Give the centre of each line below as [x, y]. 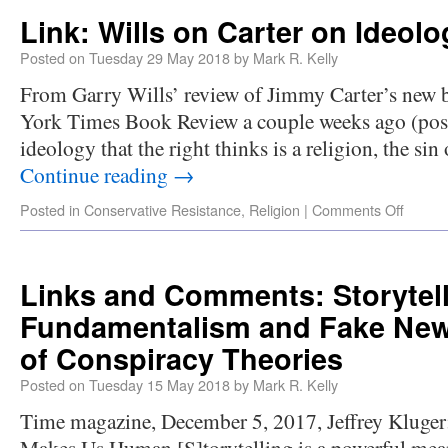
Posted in [50, 209]
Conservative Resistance [162, 209]
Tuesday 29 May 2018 [159, 57]
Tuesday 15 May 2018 [159, 384]
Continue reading [96, 174]
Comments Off [358, 209]
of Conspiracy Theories [181, 358]
